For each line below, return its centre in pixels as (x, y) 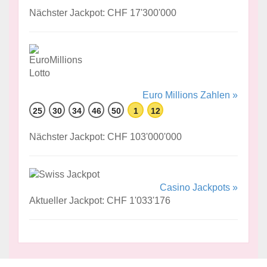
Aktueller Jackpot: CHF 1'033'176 (100, 201)
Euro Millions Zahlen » (190, 95)
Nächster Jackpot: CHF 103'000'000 (105, 136)
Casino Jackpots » (199, 188)
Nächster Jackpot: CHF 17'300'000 (103, 13)
